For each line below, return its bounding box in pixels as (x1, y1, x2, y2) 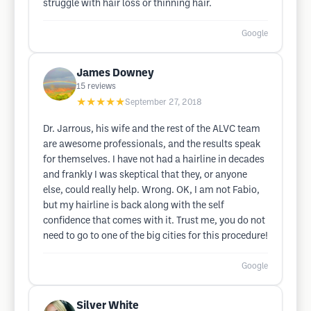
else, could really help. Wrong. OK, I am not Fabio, (43, 186, 260, 195)
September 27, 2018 (125, 99, 202, 106)
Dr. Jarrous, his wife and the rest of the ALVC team (43, 125, 260, 134)
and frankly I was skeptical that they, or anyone (43, 171, 247, 180)
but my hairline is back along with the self (43, 201, 224, 210)
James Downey (76, 68, 154, 78)
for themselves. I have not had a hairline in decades (43, 155, 264, 165)
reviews (87, 83, 116, 90)
